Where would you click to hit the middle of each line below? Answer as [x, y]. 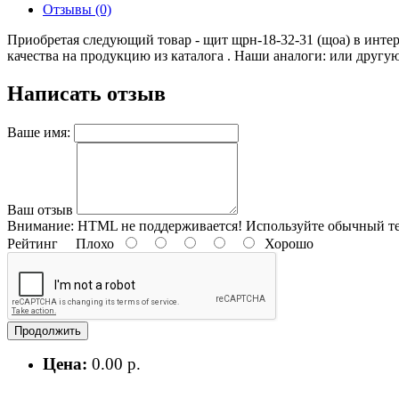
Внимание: [41, 225]
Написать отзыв [86, 93]
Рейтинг [33, 243]
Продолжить [48, 330]
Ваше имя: [39, 132]
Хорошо [285, 243]
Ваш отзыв [40, 209]
